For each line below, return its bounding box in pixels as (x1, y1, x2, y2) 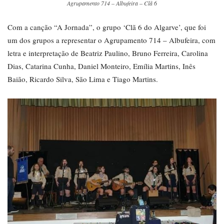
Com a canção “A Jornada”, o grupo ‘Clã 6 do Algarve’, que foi (7, 21, 206, 32)
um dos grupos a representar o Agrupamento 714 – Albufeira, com (7, 34, 215, 45)
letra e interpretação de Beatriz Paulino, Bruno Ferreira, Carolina (7, 47, 208, 58)
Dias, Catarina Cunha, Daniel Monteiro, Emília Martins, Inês (7, 60, 195, 71)
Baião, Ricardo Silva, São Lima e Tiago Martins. (7, 73, 158, 84)
